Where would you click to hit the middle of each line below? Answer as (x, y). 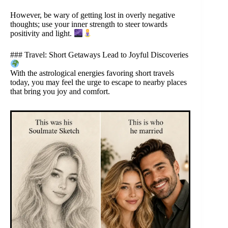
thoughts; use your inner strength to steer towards (89, 24)
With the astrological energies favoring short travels (92, 73)
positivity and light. (42, 34)
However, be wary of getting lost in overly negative (93, 15)
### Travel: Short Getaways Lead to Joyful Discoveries (99, 55)
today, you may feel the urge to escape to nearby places (98, 82)
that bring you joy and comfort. (60, 92)
